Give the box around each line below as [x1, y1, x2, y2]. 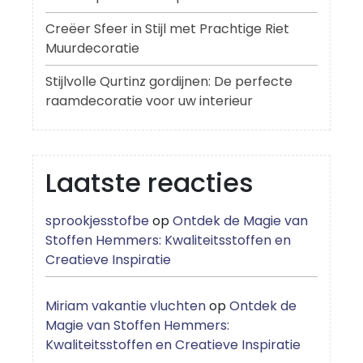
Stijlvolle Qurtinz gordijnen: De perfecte [45, 72, 293, 92]
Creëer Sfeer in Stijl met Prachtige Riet [45, 19, 289, 39]
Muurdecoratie [45, 39, 139, 58]
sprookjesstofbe [45, 211, 149, 231]
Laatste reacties [45, 164, 254, 202]
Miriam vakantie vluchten [45, 297, 206, 316]
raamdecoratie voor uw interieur [45, 92, 253, 111]
